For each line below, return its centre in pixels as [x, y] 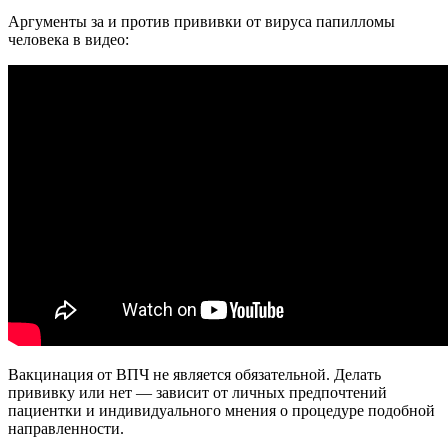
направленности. [66, 428]
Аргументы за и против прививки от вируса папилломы [201, 21]
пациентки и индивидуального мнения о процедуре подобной [221, 410]
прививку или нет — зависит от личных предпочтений [197, 392]
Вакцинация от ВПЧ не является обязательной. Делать [194, 374]
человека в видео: [68, 39]
